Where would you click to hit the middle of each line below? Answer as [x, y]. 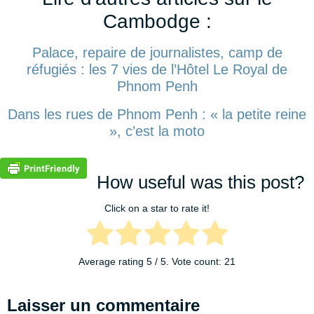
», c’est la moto [157, 131]
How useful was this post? [200, 183]
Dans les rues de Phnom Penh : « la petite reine [157, 115]
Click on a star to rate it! [157, 208]
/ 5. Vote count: [188, 262]
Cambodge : [157, 22]
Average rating [112, 262]
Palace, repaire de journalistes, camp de [157, 53]
